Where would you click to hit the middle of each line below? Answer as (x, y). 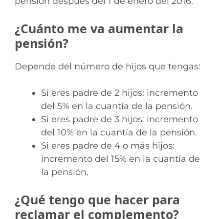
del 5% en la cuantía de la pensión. (117, 106)
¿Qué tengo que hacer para (97, 200)
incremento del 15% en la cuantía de (120, 159)
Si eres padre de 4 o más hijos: (108, 146)
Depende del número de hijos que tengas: (108, 67)
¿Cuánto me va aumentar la (99, 29)
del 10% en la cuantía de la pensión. (119, 133)
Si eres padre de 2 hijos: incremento (120, 93)
